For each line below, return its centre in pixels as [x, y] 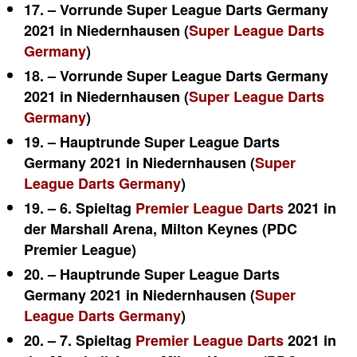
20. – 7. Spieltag [80, 340]
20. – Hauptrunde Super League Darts [152, 274]
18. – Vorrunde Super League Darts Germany [176, 76]
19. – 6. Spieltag [80, 208]
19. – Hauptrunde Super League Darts [152, 142]
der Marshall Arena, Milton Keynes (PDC [161, 229]
